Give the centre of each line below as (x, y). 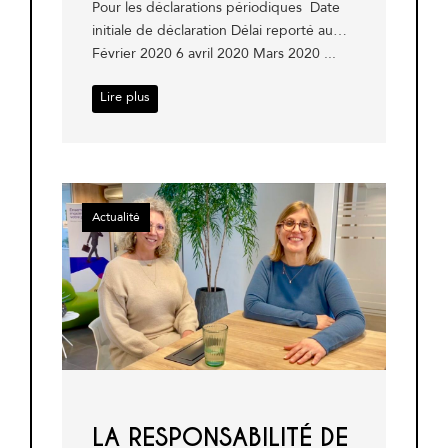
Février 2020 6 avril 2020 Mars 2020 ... (214, 53)
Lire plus (125, 96)
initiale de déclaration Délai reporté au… (219, 30)
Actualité (116, 216)
